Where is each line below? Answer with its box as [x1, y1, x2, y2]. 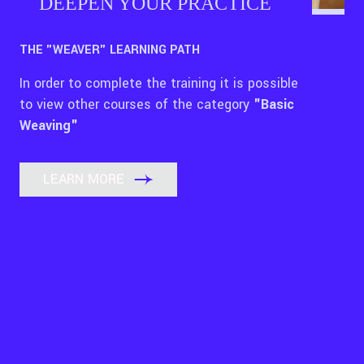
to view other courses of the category [19, 94, 253, 114]
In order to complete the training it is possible [19, 73, 298, 93]
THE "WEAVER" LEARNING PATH [19, 41, 200, 58]
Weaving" [19, 115, 78, 135]
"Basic [253, 94, 294, 114]
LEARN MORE [43, 170, 124, 189]
